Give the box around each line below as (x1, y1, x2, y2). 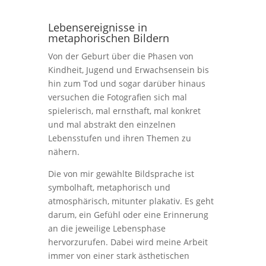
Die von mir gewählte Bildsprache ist (47, 168, 194, 179)
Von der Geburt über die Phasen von (47, 50, 194, 62)
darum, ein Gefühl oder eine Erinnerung (47, 209, 208, 220)
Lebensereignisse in (47, 20, 147, 34)
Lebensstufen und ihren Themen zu (47, 132, 191, 144)
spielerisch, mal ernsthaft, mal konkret (47, 105, 201, 116)
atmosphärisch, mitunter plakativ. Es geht (47, 195, 214, 207)
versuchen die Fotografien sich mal (47, 91, 187, 103)
